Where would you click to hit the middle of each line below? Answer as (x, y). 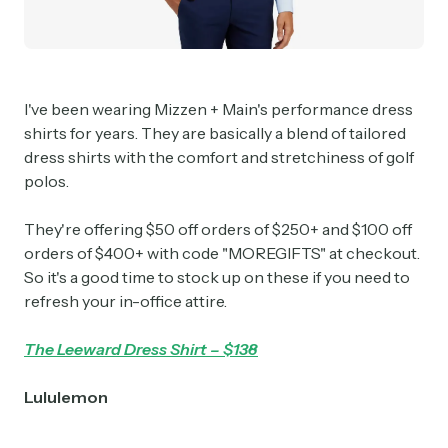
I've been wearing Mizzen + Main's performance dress (218, 109)
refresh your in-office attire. (127, 301)
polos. (48, 181)
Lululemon (66, 397)
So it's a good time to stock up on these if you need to (217, 277)
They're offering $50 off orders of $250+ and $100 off (218, 229)
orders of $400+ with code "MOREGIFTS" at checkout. (222, 253)
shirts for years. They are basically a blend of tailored (215, 133)
